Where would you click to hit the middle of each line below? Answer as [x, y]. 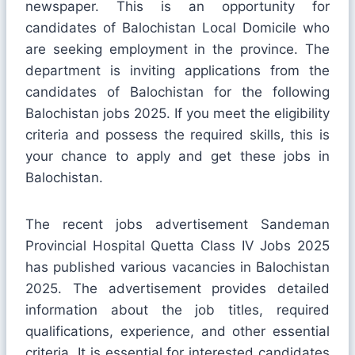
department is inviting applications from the [177, 70]
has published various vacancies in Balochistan [177, 267]
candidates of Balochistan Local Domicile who [177, 27]
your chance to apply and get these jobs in [177, 156]
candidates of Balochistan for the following [177, 92]
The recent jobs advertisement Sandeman [177, 224]
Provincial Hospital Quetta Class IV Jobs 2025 [177, 245]
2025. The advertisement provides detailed [177, 288]
